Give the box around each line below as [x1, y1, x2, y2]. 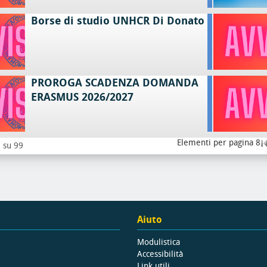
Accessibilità [137, 249, 184, 259]
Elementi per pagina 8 [177, 138, 260, 148]
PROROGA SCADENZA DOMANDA [30, 76, 198, 89]
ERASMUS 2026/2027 [30, 91, 133, 104]
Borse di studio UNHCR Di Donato [30, 14, 204, 27]
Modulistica [137, 237, 181, 247]
